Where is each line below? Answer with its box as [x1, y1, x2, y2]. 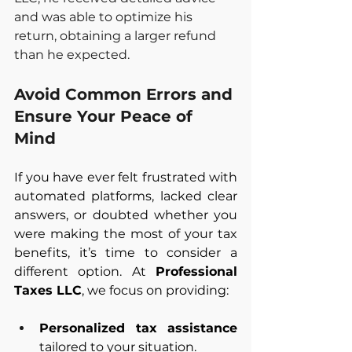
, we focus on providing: [82, 282, 229, 298]
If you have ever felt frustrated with [14, 169, 237, 185]
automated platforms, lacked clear [14, 188, 237, 203]
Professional [156, 263, 237, 279]
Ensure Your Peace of [14, 106, 197, 126]
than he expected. [14, 46, 130, 62]
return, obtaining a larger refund [14, 27, 219, 43]
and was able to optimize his [14, 9, 196, 24]
